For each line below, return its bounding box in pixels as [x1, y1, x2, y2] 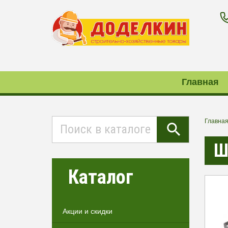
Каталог [68, 166, 133, 188]
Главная [182, 77, 219, 87]
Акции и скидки [63, 207, 112, 215]
